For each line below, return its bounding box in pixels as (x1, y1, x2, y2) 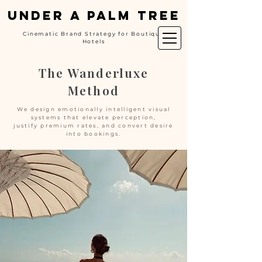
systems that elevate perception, (30, 114, 157, 120)
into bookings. (65, 130, 122, 137)
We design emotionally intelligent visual (16, 106, 171, 112)
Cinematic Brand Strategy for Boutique (23, 30, 164, 37)
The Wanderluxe (38, 64, 149, 81)
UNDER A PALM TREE (8, 8, 181, 23)
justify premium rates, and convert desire (13, 122, 174, 129)
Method (68, 82, 119, 98)
